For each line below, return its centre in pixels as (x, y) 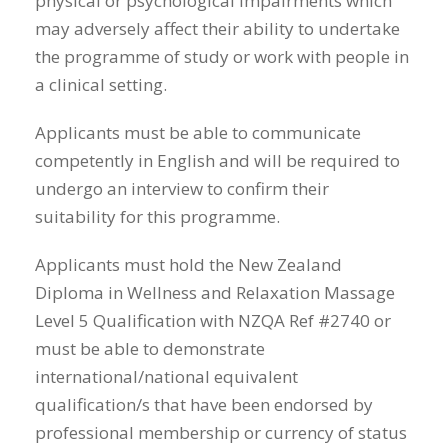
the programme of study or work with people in (222, 57)
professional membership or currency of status (221, 433)
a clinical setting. (103, 85)
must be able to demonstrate (150, 349)
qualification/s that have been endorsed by (204, 405)
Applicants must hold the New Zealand (188, 265)
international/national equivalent (166, 377)
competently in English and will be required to (217, 161)
